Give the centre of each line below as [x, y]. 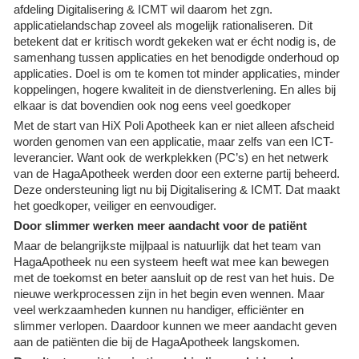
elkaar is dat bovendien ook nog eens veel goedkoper [152, 105]
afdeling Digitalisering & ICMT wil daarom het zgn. [143, 9]
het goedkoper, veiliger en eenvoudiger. [115, 205]
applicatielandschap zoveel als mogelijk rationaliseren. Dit [163, 25]
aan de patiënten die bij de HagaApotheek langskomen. [157, 341]
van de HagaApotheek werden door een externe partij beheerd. [177, 173]
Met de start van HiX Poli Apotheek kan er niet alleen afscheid [174, 125]
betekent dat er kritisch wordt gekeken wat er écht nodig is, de [175, 41]
